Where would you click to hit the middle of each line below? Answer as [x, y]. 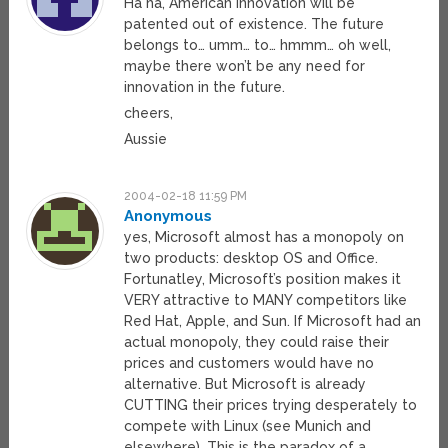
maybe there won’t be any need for [245, 66]
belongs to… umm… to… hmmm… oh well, [258, 45]
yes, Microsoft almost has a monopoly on [264, 237]
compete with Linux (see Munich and [248, 426]
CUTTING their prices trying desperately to [271, 405]
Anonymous [168, 216]
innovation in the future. [205, 87]
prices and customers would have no [249, 363]
